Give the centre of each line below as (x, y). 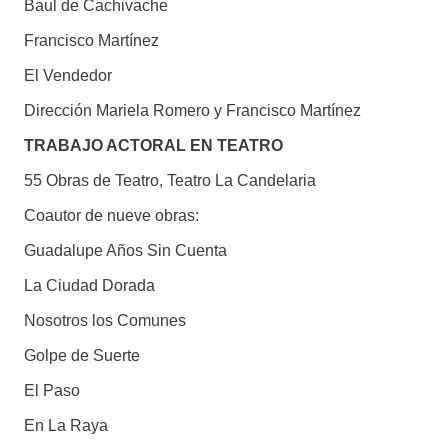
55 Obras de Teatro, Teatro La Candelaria (169, 181)
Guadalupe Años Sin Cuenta (125, 251)
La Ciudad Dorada (89, 286)
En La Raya (65, 426)
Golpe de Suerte (81, 356)
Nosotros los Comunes (104, 321)
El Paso (51, 391)
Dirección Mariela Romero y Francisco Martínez (192, 111)
